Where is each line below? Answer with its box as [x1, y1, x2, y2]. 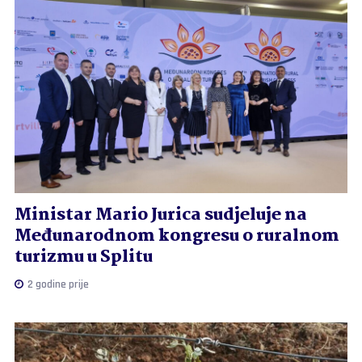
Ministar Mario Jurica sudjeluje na [14, 200, 307, 229]
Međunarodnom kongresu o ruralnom [14, 221, 339, 250]
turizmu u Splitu [14, 242, 153, 271]
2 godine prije [24, 276, 89, 292]
